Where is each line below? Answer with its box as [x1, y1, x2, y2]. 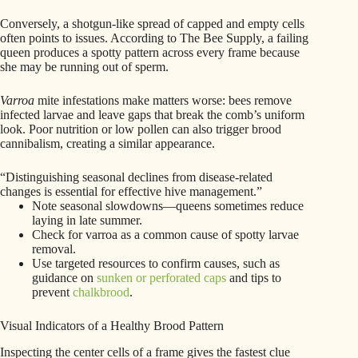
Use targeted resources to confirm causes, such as [32, 257, 280, 271]
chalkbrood [73, 285, 129, 300]
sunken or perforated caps [97, 271, 226, 285]
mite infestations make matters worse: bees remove [34, 93, 292, 108]
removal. [32, 242, 76, 257]
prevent [32, 285, 73, 300]
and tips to [226, 271, 281, 285]
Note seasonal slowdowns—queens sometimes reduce [32, 199, 304, 213]
